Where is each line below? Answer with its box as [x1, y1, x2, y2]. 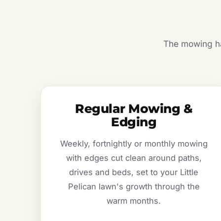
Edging [111, 114, 157, 130]
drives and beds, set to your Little [69, 167, 199, 178]
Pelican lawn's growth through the [68, 182, 200, 192]
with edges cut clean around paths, [66, 153, 202, 163]
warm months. [107, 196, 161, 206]
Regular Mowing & [75, 101, 193, 116]
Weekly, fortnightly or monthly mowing [60, 139, 208, 149]
